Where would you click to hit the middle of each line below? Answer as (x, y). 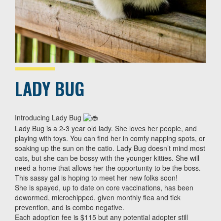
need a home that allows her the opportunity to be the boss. (108, 168)
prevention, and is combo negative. (70, 207)
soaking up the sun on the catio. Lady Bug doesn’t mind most (110, 148)
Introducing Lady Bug (49, 117)
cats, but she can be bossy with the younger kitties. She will (107, 158)
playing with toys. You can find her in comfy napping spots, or (110, 138)
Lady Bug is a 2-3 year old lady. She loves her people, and (106, 129)
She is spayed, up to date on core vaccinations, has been (104, 188)
